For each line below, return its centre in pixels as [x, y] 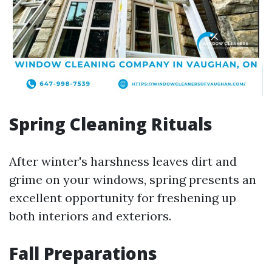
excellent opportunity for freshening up [123, 198]
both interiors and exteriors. [90, 216]
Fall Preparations [83, 253]
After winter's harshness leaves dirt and [123, 161]
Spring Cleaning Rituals [111, 124]
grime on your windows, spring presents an [133, 179]
